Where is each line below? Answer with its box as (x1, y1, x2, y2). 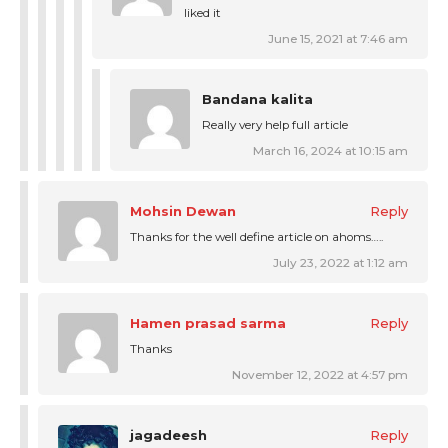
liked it (184, 5, 221, 20)
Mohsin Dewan (130, 202, 236, 219)
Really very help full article (202, 117, 348, 132)
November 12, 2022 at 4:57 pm (232, 367, 408, 382)
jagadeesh (130, 426, 207, 443)
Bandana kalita (202, 90, 313, 107)
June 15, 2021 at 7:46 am (268, 31, 408, 46)
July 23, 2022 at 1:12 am (273, 255, 408, 270)
